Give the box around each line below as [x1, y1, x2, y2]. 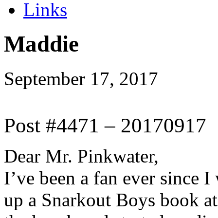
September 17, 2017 [4, 68, 158, 89]
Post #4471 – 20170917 [4, 113, 206, 137]
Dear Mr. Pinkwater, [4, 145, 159, 166]
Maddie [4, 31, 79, 57]
